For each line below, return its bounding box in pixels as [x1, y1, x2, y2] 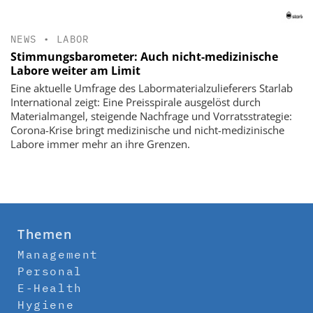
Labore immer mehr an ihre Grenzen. [10, 137, 190, 152]
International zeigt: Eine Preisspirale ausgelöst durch [10, 95, 261, 110]
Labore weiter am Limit [10, 63, 140, 79]
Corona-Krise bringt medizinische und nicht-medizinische [10, 123, 284, 138]
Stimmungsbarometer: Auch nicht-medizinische [10, 49, 278, 65]
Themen [17, 226, 73, 243]
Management [17, 247, 99, 262]
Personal [17, 264, 82, 279]
